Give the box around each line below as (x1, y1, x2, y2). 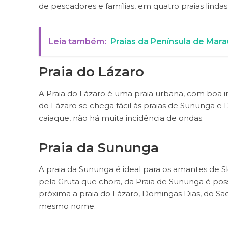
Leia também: (48, 37, 106, 46)
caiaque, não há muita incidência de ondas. (38, 113, 204, 123)
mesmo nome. (38, 201, 98, 211)
